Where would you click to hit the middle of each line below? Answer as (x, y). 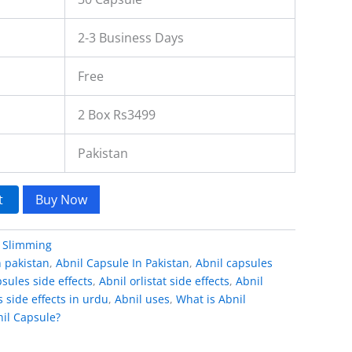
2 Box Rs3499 (117, 114)
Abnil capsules (234, 262)
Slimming (27, 244)
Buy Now (62, 199)
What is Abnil (211, 299)
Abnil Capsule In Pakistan (123, 262)
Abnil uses (142, 299)
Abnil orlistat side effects (164, 280)
